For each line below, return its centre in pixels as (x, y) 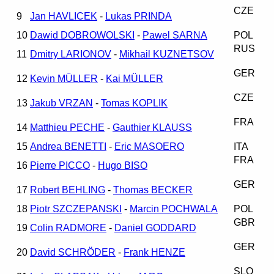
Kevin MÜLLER (64, 78)
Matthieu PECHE (67, 127)
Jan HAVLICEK (64, 16)
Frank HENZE (154, 252)
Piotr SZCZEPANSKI (76, 209)
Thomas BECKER (153, 190)
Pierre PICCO (60, 165)
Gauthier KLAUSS (152, 127)
